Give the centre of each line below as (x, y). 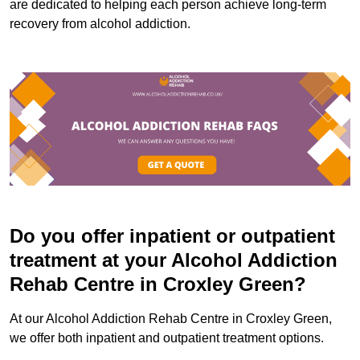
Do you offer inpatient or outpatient (172, 236)
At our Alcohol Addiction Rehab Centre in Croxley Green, (171, 319)
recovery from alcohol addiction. (100, 23)
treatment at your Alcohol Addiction (174, 260)
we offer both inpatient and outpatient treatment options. (167, 338)
